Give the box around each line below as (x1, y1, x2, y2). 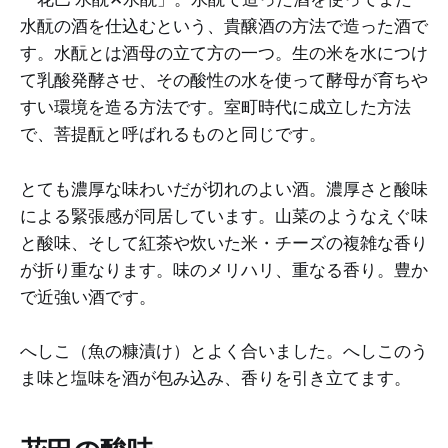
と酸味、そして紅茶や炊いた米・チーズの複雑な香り (20, 231, 428, 254)
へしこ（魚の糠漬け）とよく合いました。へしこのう (20, 339, 428, 362)
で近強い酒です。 (20, 285, 156, 308)
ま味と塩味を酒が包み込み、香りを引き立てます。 (20, 366, 411, 389)
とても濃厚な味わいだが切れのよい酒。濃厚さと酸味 (20, 177, 428, 200)
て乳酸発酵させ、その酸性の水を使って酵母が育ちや (20, 69, 428, 92)
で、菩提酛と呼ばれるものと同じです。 (20, 123, 326, 146)
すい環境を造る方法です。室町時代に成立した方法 (20, 96, 411, 119)
